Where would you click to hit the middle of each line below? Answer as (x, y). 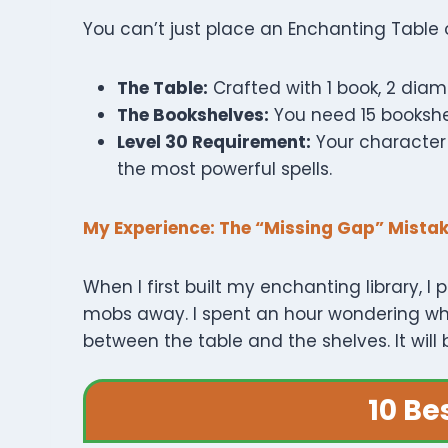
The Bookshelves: (193, 115)
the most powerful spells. (224, 169)
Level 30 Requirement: (214, 142)
